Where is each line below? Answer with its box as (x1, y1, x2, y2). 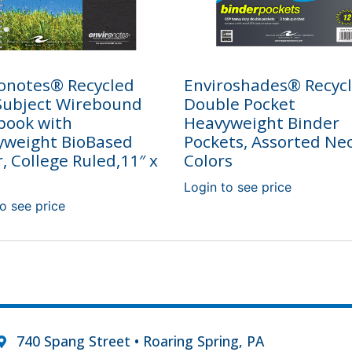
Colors (184, 149, 233, 172)
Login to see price (184, 179, 291, 196)
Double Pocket (184, 93, 295, 115)
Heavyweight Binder (184, 112, 339, 134)
